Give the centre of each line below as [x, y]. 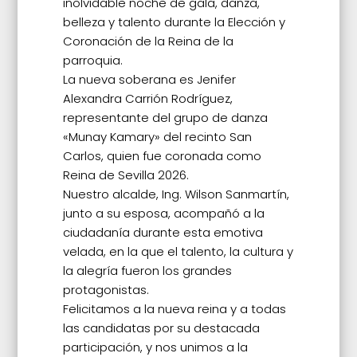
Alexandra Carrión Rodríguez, [147, 99]
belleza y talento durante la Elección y [174, 22]
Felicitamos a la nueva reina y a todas [174, 309]
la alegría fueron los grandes [147, 271]
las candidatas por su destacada [161, 328]
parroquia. [92, 61]
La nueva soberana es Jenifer [149, 80]
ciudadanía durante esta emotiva [163, 233]
